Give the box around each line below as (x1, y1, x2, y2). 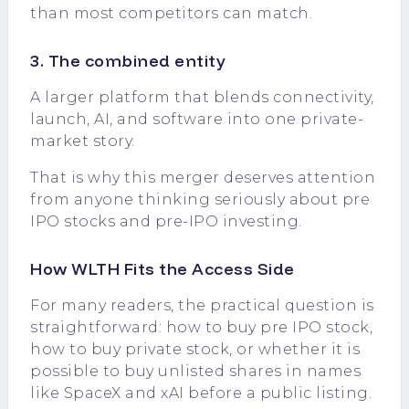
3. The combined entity (30, 50, 225, 71)
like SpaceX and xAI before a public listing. (30, 384, 372, 402)
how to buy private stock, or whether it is (30, 341, 360, 358)
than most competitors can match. (30, 5, 312, 22)
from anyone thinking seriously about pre (30, 191, 370, 208)
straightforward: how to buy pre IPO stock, (30, 319, 372, 336)
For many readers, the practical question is (30, 297, 374, 314)
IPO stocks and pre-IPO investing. (30, 213, 302, 230)
